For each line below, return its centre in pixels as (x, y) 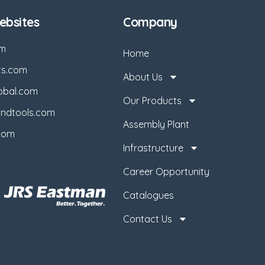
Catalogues (148, 195)
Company (150, 22)
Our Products (152, 100)
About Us (143, 77)
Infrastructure (153, 148)
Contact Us (148, 219)
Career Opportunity (166, 171)
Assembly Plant (156, 124)
